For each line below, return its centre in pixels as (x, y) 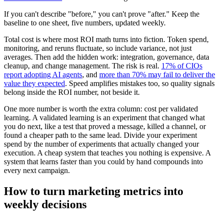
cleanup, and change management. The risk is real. (83, 66)
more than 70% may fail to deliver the (157, 75)
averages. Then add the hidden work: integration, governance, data (107, 57)
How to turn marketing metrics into (94, 191)
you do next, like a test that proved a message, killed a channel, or (105, 127)
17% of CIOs (182, 66)
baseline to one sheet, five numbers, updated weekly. (85, 23)
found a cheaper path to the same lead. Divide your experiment (100, 135)
